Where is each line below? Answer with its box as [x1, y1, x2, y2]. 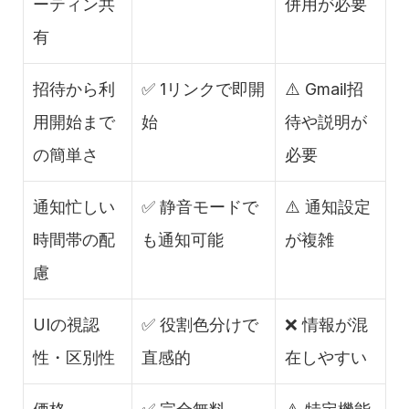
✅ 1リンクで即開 [142, 79, 265, 100]
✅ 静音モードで [142, 197, 258, 217]
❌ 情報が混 [285, 315, 368, 335]
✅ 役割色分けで [142, 315, 258, 335]
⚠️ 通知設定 [285, 197, 371, 217]
